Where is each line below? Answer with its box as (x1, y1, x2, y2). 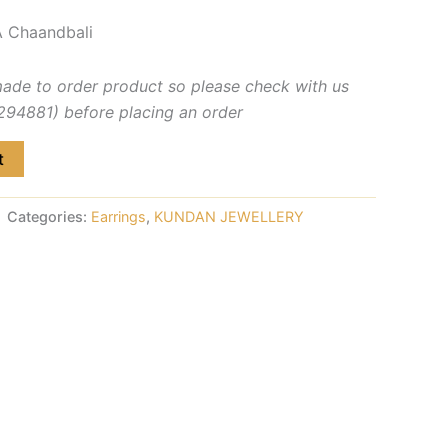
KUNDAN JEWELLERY (154, 207, 304, 225)
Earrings (91, 207, 146, 225)
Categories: (7, 207, 91, 225)
